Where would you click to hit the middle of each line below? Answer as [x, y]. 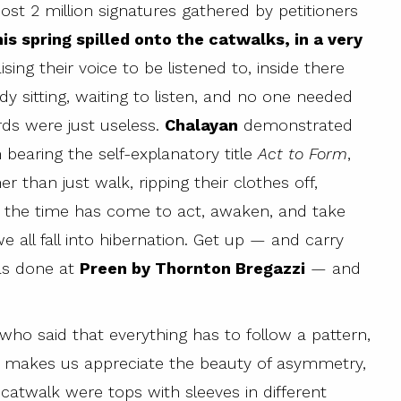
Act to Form [303, 154]
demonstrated [295, 125]
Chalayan [201, 125]
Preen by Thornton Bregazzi [192, 269]
